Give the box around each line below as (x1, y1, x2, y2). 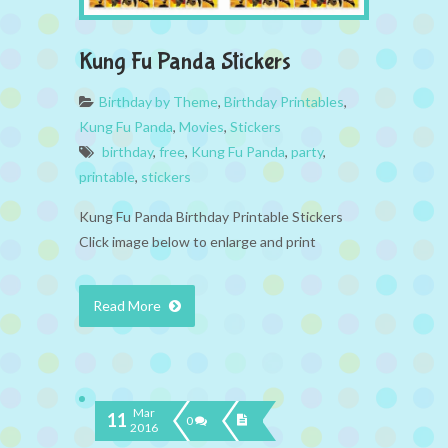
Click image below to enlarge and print (79, 232, 316, 250)
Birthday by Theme (99, 92, 218, 110)
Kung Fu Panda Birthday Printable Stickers (79, 207, 343, 225)
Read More (93, 296, 164, 314)
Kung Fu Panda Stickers (79, 47, 291, 75)
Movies (179, 117, 224, 135)
